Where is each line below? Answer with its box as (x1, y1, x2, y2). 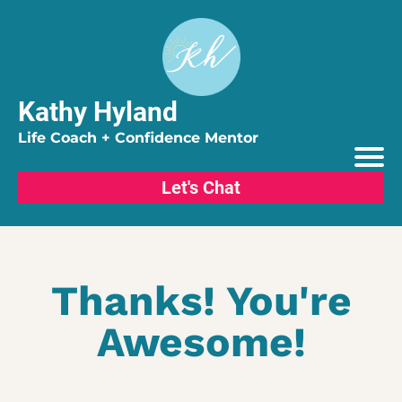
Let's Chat (162, 177, 240, 198)
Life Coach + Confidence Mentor (18, 129, 258, 146)
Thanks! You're (50, 276, 352, 325)
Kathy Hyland (18, 96, 178, 127)
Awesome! (96, 318, 306, 366)
